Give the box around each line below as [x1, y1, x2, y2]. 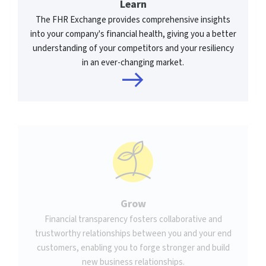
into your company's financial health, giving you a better [30, 27, 236, 40]
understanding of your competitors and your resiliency [32, 42, 234, 55]
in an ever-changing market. [82, 56, 184, 69]
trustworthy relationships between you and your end [34, 227, 232, 240]
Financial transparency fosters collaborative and [44, 213, 222, 226]
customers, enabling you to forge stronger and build [36, 241, 230, 254]
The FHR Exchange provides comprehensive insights [36, 13, 230, 26]
